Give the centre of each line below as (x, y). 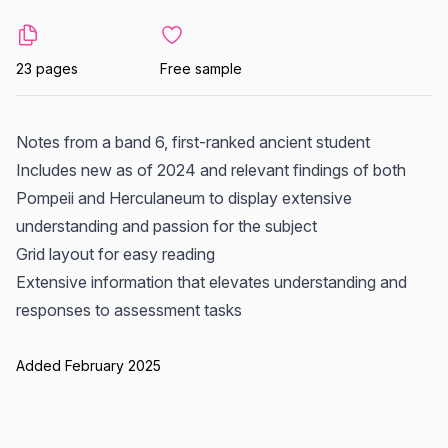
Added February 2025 (88, 365)
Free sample (201, 68)
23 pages (47, 68)
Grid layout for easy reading (115, 254)
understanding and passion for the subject (166, 226)
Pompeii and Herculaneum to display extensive (184, 198)
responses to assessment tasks (129, 310)
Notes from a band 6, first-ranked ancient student (193, 142)
